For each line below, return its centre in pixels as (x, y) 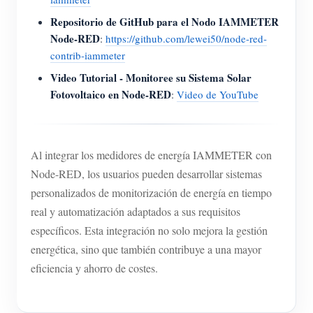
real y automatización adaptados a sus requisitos (136, 211)
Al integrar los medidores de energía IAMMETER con (151, 154)
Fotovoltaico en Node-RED (111, 94)
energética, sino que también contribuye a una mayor (146, 249)
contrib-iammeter (88, 55)
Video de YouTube (218, 94)
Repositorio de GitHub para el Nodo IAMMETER (165, 21)
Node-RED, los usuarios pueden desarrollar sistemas (146, 173)
